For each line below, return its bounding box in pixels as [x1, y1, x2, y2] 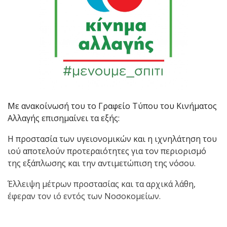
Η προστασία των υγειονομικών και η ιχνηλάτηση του [8, 133, 217, 144]
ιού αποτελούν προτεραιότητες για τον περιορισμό [8, 145, 206, 157]
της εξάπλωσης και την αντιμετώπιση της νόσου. [8, 157, 196, 169]
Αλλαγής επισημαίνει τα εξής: [8, 112, 120, 124]
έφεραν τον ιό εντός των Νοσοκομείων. [8, 190, 161, 202]
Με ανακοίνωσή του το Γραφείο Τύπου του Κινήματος [8, 100, 217, 111]
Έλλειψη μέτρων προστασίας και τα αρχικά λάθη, [8, 178, 196, 190]
